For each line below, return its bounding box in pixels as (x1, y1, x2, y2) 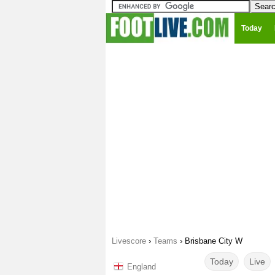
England (127, 262, 156, 271)
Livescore (112, 236, 146, 246)
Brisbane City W (185, 236, 242, 246)
